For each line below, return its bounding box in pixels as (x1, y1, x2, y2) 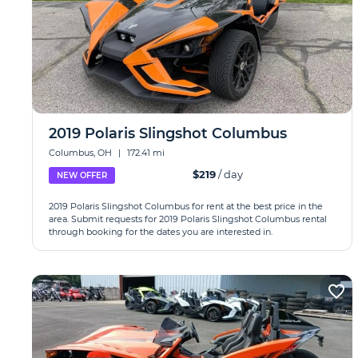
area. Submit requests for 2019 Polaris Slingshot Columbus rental (49, 213, 327, 225)
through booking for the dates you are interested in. (49, 226, 272, 237)
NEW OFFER (57, 170, 107, 181)
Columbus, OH (49, 147, 114, 158)
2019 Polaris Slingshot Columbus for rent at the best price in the (49, 201, 323, 212)
